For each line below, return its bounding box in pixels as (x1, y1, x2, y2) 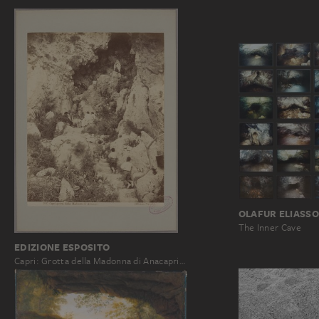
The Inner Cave (238, 221, 301, 234)
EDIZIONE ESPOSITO (14, 240, 110, 253)
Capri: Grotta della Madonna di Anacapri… (14, 254, 185, 267)
